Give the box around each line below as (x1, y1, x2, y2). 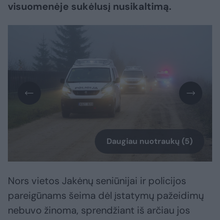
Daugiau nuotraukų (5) (107, 136, 192, 146)
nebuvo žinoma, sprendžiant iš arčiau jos (8, 203, 190, 217)
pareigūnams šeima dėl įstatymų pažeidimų (8, 189, 204, 202)
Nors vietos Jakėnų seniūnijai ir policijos (8, 174, 186, 187)
